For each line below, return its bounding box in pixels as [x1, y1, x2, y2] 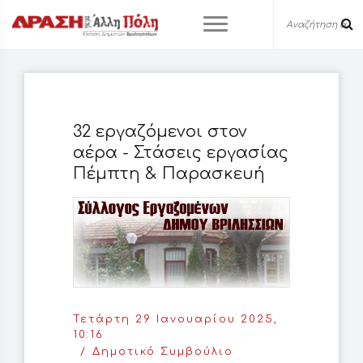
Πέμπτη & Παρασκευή [73, 164, 265, 183]
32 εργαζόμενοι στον [73, 122, 247, 141]
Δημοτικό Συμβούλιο [92, 346, 233, 358]
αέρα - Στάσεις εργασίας [73, 143, 288, 162]
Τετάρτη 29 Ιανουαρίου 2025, [73, 314, 278, 326]
